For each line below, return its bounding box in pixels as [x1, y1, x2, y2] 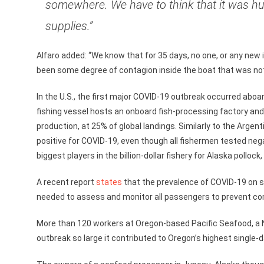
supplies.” [45, 19, 95, 33]
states [96, 177, 122, 187]
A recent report [37, 177, 96, 187]
